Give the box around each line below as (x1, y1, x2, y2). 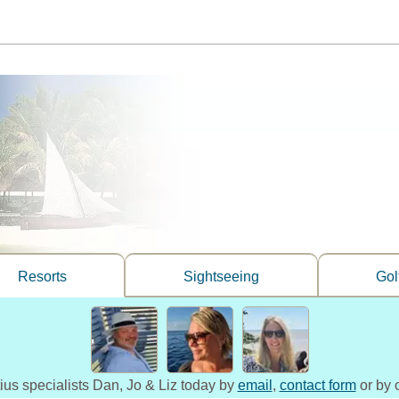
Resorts (17, 269, 67, 284)
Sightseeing (183, 269, 259, 284)
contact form (279, 378, 356, 393)
